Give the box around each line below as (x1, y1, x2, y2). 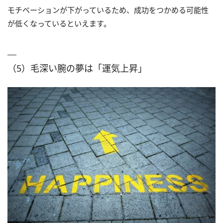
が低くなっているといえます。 (7, 18, 111, 29)
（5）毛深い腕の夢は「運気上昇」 (7, 62, 147, 75)
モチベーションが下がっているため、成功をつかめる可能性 (7, 5, 209, 15)
